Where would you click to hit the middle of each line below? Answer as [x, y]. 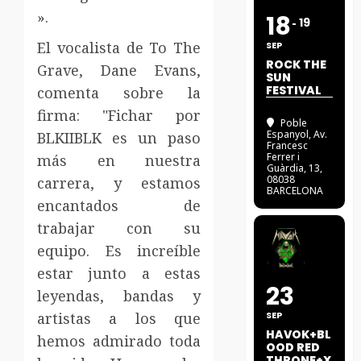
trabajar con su [119, 228]
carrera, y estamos [119, 183]
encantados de [119, 205]
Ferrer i [284, 157]
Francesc [288, 146]
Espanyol [288, 135]
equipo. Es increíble [119, 250]
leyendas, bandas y [119, 295]
